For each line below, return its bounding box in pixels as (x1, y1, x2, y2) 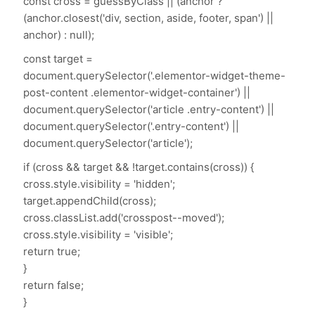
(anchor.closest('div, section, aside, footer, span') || (23, 11, 274, 25)
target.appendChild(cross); (23, 194, 157, 208)
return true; (23, 245, 81, 259)
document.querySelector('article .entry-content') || (23, 103, 275, 117)
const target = (23, 52, 94, 66)
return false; (23, 278, 84, 292)
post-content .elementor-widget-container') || (23, 86, 251, 100)
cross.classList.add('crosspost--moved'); (23, 211, 225, 225)
